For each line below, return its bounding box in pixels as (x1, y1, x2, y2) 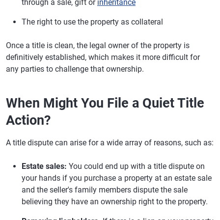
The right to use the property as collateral (22, 17, 163, 27)
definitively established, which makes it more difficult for (6, 53, 200, 62)
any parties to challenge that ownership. (6, 64, 144, 74)
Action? (6, 112, 51, 128)
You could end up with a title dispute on (67, 162, 205, 171)
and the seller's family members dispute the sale (22, 185, 188, 194)
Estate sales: (22, 162, 67, 171)
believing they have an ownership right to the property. (22, 197, 208, 206)
